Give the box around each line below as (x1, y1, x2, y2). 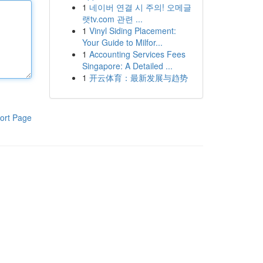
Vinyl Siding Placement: (89, 25, 176, 36)
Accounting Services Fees (89, 48, 186, 60)
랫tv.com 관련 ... (82, 13, 143, 25)
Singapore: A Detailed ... (82, 60, 173, 72)
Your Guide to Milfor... (82, 36, 163, 48)
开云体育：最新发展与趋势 (89, 72, 188, 83)
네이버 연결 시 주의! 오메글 (89, 1, 191, 13)
